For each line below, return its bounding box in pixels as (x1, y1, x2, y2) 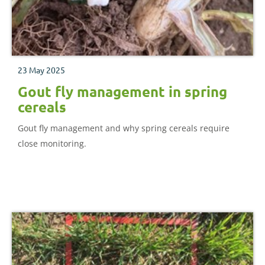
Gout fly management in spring (18, 82, 227, 101)
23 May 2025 (18, 64, 65, 75)
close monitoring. (18, 137, 86, 149)
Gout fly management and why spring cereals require (18, 122, 230, 134)
